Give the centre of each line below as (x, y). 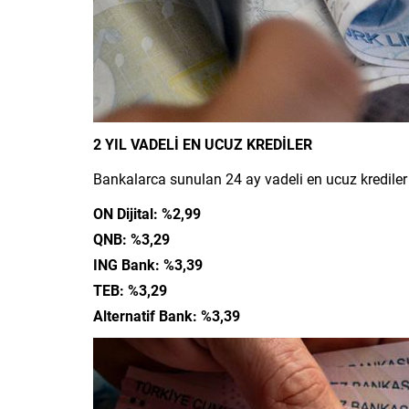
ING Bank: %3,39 (148, 264)
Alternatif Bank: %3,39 (167, 315)
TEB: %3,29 (130, 289)
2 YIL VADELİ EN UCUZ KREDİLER (203, 143)
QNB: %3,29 (131, 238)
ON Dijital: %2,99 (147, 213)
